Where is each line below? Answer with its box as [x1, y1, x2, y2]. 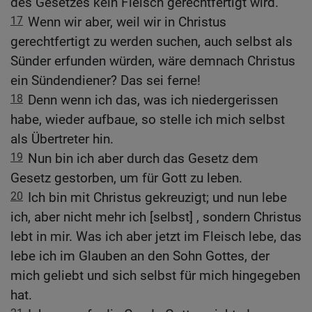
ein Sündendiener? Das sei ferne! [10, 72, 201, 88]
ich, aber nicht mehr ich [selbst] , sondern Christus [10, 208, 302, 225]
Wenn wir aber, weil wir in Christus [28, 13, 226, 30]
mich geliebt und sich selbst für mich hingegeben [10, 267, 300, 283]
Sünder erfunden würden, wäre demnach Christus [10, 52, 295, 69]
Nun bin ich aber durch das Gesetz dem [28, 150, 258, 166]
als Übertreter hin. [10, 130, 114, 147]
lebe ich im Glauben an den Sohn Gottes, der [10, 247, 270, 264]
